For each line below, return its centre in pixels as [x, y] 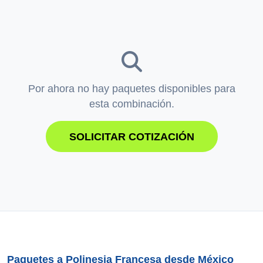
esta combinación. [131, 104]
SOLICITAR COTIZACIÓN [131, 136]
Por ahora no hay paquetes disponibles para [131, 88]
